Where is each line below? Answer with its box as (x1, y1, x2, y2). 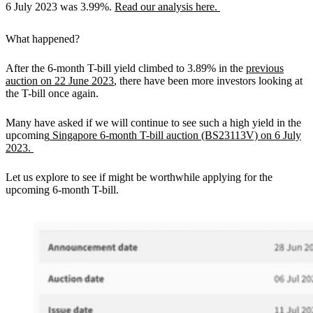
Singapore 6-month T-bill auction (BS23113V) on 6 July (50, 129, 301, 141)
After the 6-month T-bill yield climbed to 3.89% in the (6, 61, 246, 74)
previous (246, 61, 284, 74)
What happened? (6, 32, 80, 45)
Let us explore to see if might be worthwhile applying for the (6, 170, 272, 183)
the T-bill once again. (6, 87, 99, 99)
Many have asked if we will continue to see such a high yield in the (6, 116, 301, 129)
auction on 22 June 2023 (6, 74, 114, 87)
